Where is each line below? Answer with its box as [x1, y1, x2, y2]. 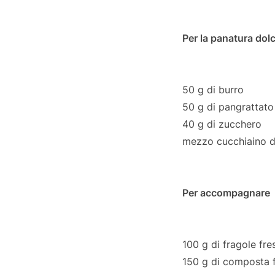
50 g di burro [182, 83, 244, 96]
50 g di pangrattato [182, 101, 274, 114]
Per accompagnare [182, 187, 270, 199]
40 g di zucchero [182, 118, 261, 131]
